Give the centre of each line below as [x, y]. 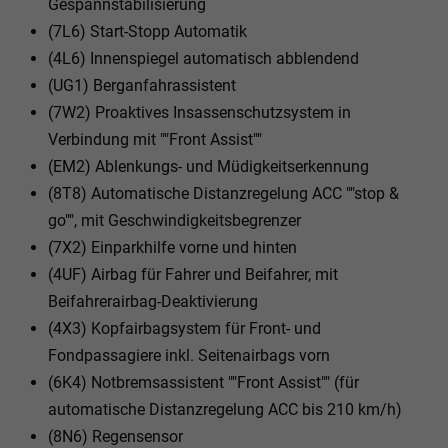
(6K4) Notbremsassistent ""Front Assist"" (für [203, 382]
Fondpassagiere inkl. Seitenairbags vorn [189, 355]
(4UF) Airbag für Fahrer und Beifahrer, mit [193, 274]
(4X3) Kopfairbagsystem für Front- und [184, 328]
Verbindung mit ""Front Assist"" [155, 139]
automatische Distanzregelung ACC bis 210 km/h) [225, 409]
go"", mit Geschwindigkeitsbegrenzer [174, 220]
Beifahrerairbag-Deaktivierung [153, 301]
